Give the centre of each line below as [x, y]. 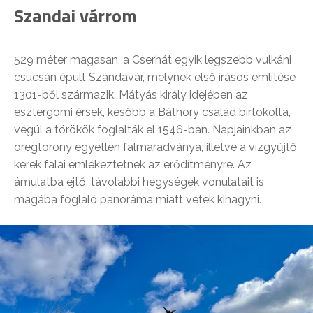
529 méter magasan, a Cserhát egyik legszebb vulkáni [153, 60]
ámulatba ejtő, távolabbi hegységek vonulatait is [139, 182]
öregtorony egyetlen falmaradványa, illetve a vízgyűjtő [155, 147]
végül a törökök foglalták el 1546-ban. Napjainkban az [153, 130]
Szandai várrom [75, 16]
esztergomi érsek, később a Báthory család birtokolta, [152, 112]
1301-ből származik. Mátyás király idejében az [131, 95]
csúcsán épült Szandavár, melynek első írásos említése [155, 78]
